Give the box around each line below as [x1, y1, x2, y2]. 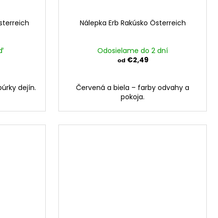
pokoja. [121, 92, 145, 102]
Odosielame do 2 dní [97, 46, 168, 56]
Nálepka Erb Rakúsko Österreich [79, 18, 186, 28]
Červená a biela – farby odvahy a [76, 83, 189, 93]
